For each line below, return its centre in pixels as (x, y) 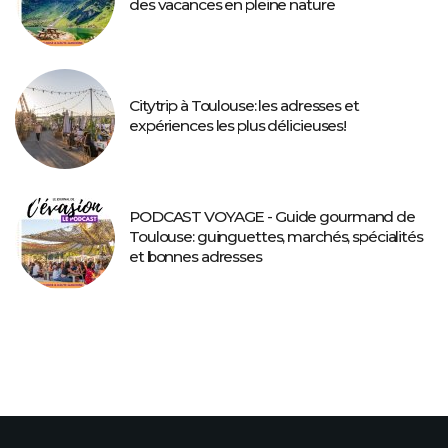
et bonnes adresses (195, 257)
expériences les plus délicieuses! (238, 126)
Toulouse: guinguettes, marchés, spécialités (276, 237)
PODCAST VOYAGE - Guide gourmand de (272, 217)
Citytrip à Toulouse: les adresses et (244, 106)
